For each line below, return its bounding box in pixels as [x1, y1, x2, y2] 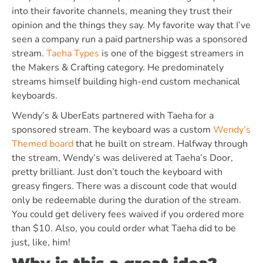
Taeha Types [46, 47, 99, 60]
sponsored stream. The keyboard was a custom [12, 123, 213, 136]
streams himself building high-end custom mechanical [12, 75, 240, 88]
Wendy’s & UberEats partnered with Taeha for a [12, 109, 214, 122]
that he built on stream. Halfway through [73, 137, 248, 150]
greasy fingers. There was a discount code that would [12, 180, 237, 193]
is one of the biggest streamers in [99, 47, 244, 60]
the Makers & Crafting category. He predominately [12, 61, 224, 74]
